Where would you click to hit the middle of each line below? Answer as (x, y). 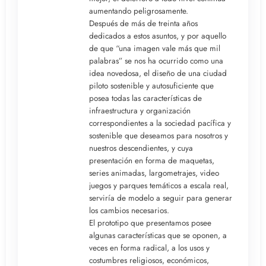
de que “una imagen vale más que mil (155, 48)
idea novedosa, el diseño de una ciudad (158, 73)
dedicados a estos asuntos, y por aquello (158, 36)
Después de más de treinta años (143, 23)
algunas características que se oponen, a (158, 235)
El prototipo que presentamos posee (150, 223)
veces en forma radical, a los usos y (149, 248)
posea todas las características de (145, 98)
